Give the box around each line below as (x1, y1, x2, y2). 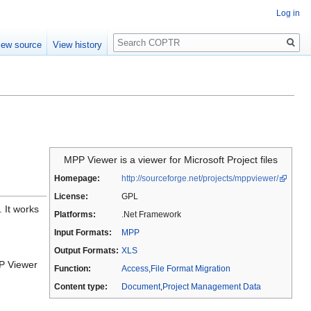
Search (112, 27, 159, 43)
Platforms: (53, 210, 96, 219)
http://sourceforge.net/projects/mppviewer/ (121, 174, 278, 183)
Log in (276, 8, 300, 18)
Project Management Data (162, 282, 261, 292)
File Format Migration (150, 264, 230, 274)
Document (121, 282, 160, 292)
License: (53, 192, 88, 201)
